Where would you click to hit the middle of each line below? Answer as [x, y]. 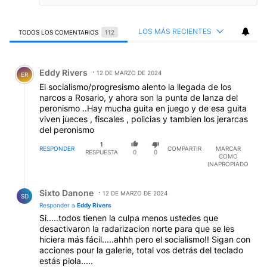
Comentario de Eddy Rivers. [73, 64]
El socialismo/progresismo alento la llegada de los [135, 87]
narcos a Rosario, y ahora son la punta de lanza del [139, 98]
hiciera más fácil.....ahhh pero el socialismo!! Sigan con [145, 239]
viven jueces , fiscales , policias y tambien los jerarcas [144, 119]
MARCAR [228, 148]
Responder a [58, 205]
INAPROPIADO [228, 164]
